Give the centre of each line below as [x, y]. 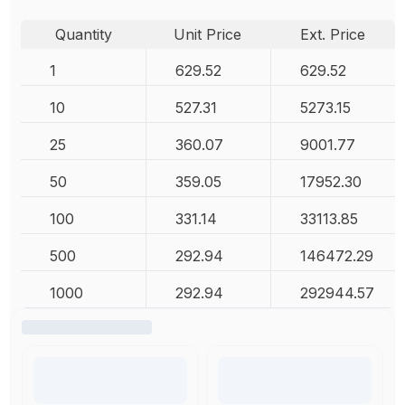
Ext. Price [332, 34]
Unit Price [208, 34]
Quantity [83, 34]
